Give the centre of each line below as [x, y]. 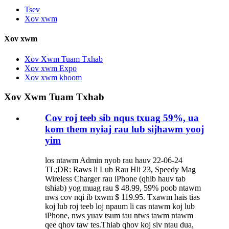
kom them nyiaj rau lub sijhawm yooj [124, 129]
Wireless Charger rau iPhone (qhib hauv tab [115, 178]
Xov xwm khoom [53, 77]
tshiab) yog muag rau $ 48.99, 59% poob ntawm [123, 188]
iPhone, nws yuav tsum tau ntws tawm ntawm [119, 215]
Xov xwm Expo [51, 68]
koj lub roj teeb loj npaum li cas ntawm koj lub [120, 206]
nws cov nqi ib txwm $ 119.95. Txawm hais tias [122, 197]
